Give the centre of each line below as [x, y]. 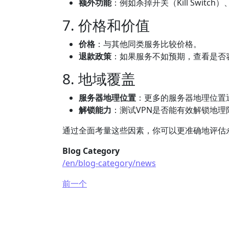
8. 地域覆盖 [99, 79]
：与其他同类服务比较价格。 [148, 44]
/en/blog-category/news [109, 163]
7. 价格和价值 [106, 25]
